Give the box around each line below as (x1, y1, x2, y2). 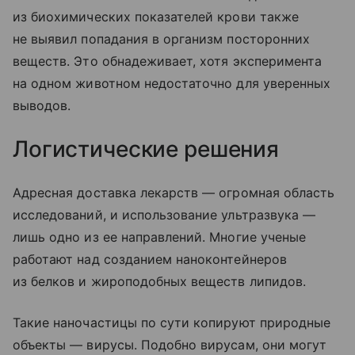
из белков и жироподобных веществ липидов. (13, 273, 306, 289)
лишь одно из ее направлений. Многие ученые (13, 228, 307, 245)
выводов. (13, 97, 71, 113)
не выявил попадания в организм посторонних (13, 30, 311, 47)
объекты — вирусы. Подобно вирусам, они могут (13, 336, 327, 353)
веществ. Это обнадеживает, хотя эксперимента (13, 52, 323, 69)
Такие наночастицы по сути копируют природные (13, 314, 331, 330)
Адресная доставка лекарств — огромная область (13, 184, 335, 200)
